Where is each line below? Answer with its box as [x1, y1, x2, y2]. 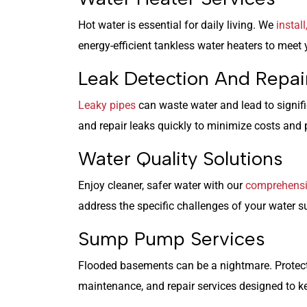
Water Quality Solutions [78, 146, 283, 170]
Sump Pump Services [78, 226, 265, 250]
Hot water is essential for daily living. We [78, 18, 276, 32]
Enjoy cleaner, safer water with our [78, 178, 245, 192]
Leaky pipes [78, 98, 136, 112]
